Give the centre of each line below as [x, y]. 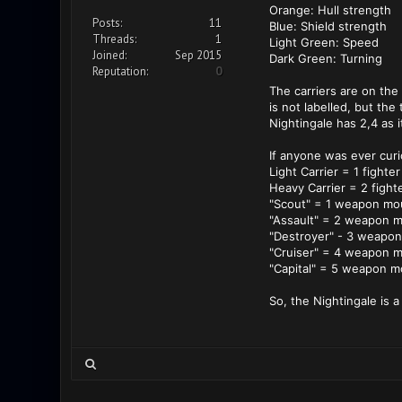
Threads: [114, 39]
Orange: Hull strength [330, 10]
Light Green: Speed [323, 42]
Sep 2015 [198, 55]
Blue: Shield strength [328, 26]
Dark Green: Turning [325, 58]
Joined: [109, 55]
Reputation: [120, 71]
